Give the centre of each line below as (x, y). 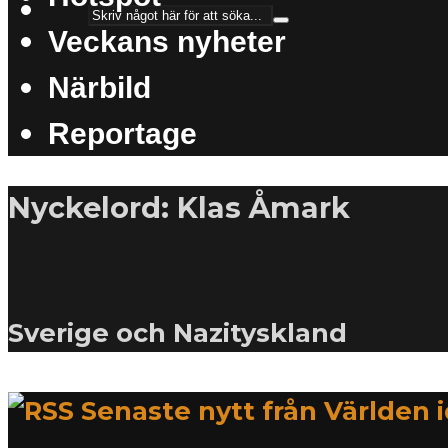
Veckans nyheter (167, 40)
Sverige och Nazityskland (177, 333)
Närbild (99, 86)
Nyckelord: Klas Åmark (179, 207)
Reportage (122, 132)
